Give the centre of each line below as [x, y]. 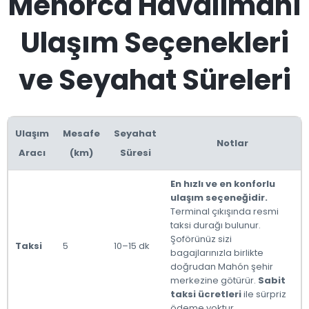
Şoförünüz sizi [201, 239]
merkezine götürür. [214, 280]
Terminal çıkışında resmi [225, 211]
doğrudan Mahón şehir [222, 267]
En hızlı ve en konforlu [223, 184]
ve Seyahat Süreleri [154, 80]
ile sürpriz [264, 294]
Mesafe [81, 133]
